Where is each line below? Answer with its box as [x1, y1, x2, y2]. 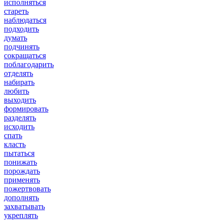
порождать [4, 166, 40, 175]
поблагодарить [4, 60, 54, 69]
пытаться [4, 148, 35, 157]
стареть [4, 6, 29, 15]
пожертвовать [4, 184, 51, 193]
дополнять [4, 193, 39, 202]
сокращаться [4, 51, 46, 60]
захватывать [4, 202, 45, 211]
